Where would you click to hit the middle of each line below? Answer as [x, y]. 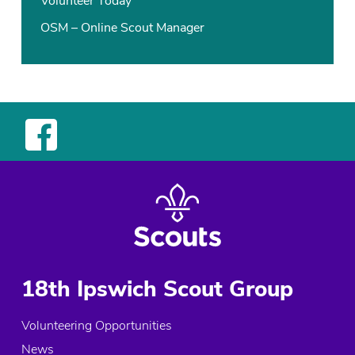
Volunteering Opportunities [97, 325]
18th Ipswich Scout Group [158, 289]
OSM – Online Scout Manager [123, 27]
